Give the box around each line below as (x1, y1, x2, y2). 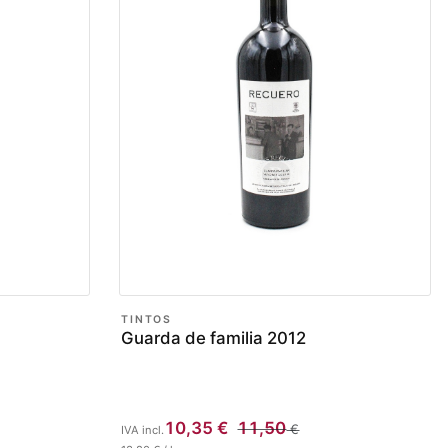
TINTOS (121, 312, 172, 326)
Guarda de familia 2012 (121, 328, 307, 349)
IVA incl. (121, 422, 165, 437)
